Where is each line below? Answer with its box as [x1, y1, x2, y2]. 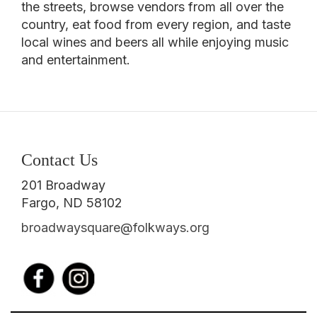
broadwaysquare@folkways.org [21, 219, 209, 235]
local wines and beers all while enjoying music [21, 34, 289, 50]
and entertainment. [21, 52, 130, 67]
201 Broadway [21, 177, 105, 192]
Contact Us [21, 150, 98, 169]
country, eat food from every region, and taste [21, 16, 291, 32]
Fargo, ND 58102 [21, 195, 122, 210]
